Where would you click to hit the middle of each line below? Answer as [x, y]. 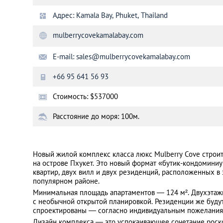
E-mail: [64, 56]
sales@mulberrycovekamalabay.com [133, 56]
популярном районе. [66, 181]
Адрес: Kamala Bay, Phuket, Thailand [110, 15]
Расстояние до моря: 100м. [96, 116]
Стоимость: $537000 [85, 96]
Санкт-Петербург [109, 27]
